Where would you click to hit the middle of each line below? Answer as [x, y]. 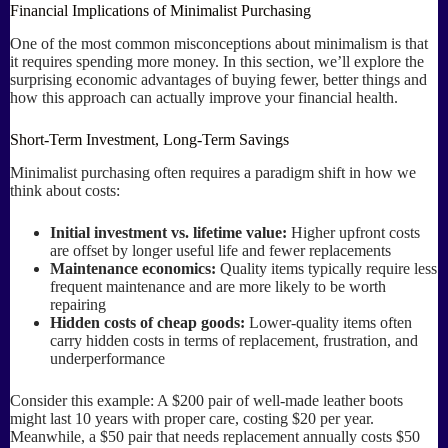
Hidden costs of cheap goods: [147, 322]
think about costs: [65, 190]
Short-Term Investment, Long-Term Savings [149, 139]
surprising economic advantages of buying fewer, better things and [218, 79]
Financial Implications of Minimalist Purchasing [160, 10]
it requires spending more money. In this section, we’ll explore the [217, 61]
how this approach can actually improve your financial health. [204, 97]
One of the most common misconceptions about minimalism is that [219, 43]
